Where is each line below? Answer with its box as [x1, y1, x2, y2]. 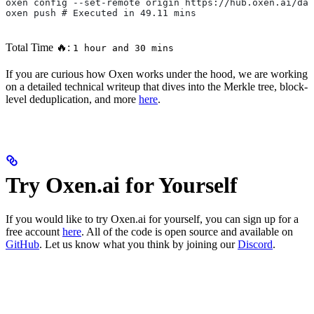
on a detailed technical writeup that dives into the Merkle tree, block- [6, 80, 308, 93]
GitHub [6, 238, 39, 251]
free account [6, 226, 62, 238]
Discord [238, 238, 273, 251]
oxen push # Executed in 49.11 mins [6, 7, 196, 18]
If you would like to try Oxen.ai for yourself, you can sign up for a [6, 213, 299, 226]
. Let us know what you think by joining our [39, 238, 238, 251]
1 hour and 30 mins [73, 42, 174, 53]
